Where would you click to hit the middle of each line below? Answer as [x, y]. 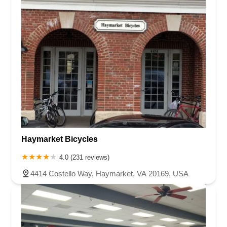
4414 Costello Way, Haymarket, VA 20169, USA [109, 173]
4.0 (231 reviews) [84, 157]
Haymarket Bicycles [60, 139]
